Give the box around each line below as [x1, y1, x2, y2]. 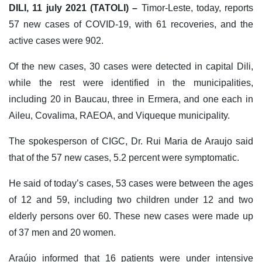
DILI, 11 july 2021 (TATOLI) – [9, 3, 138, 13]
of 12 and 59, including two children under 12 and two [9, 195, 253, 205]
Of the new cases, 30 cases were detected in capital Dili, [9, 61, 253, 72]
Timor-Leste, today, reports [137, 3, 253, 13]
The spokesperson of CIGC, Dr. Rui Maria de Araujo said [9, 136, 253, 147]
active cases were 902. [9, 36, 104, 46]
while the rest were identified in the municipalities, [9, 78, 253, 88]
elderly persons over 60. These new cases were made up [9, 211, 253, 222]
